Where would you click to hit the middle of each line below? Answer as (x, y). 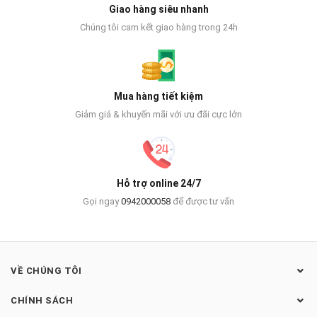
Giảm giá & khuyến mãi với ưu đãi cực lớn (158, 114)
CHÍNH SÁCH (42, 300)
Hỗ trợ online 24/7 (158, 183)
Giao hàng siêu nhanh (158, 9)
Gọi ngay (102, 201)
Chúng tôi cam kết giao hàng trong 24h (158, 27)
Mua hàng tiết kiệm (158, 96)
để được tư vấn (202, 201)
